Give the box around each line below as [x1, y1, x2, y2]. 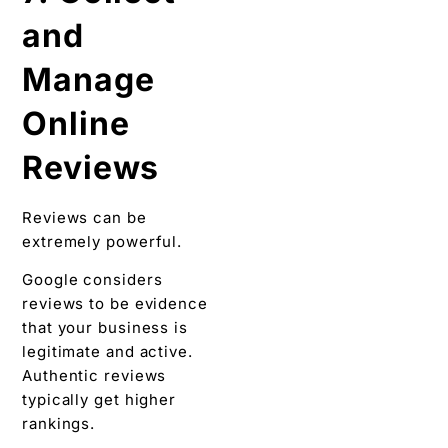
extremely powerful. [22, 232, 183, 252]
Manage [22, 60, 155, 100]
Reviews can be [22, 208, 147, 228]
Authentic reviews [22, 366, 167, 386]
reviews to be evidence [22, 294, 208, 314]
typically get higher [22, 390, 176, 410]
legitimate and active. [22, 342, 193, 362]
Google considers [22, 270, 163, 290]
